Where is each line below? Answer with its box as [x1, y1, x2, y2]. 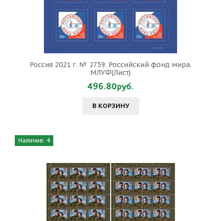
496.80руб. [87, 80, 134, 93]
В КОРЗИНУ [92, 102, 129, 110]
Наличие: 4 [18, 137, 50, 144]
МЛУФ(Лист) [90, 68, 131, 77]
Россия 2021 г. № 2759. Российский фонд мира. [30, 60, 191, 69]
